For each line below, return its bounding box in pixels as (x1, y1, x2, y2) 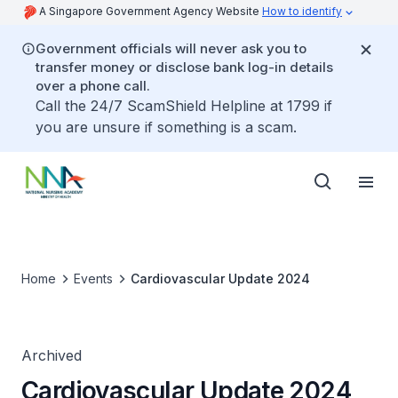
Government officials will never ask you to (36, 40, 306, 57)
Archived (21, 346, 82, 364)
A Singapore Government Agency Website (39, 4, 262, 18)
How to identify (262, 4, 342, 18)
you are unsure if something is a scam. (36, 118, 297, 136)
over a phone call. (36, 77, 150, 94)
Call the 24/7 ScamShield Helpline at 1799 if (36, 97, 332, 115)
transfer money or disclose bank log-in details (36, 59, 333, 76)
